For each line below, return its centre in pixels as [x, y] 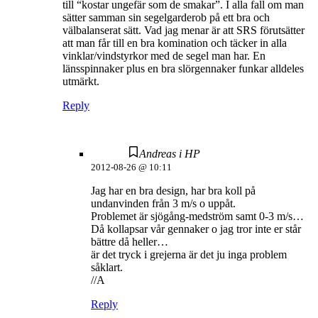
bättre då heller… [130, 242]
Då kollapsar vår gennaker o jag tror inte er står [196, 229]
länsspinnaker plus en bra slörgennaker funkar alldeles [183, 69]
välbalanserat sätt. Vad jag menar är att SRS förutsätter [183, 31]
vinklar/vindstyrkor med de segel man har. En [164, 56]
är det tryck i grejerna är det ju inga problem [189, 255]
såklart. [107, 268]
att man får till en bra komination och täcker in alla [175, 43]
